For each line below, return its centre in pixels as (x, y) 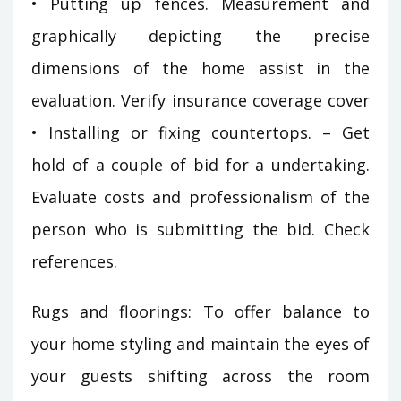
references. (74, 262)
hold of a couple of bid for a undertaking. (200, 165)
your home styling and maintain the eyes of (200, 344)
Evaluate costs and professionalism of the (200, 197)
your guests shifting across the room (200, 376)
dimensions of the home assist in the (200, 68)
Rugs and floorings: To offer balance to (200, 312)
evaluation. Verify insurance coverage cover (200, 101)
